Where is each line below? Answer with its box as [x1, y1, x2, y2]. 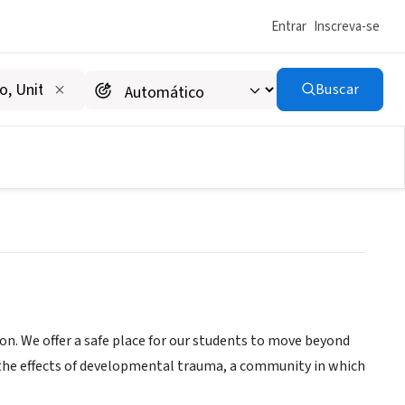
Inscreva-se [314, 16, 380, 36]
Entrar [271, 16, 306, 36]
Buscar [315, 80, 360, 99]
